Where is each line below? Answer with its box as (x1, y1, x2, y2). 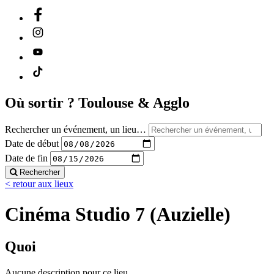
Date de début (5, 138, 59, 149)
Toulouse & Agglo (78, 95, 190, 111)
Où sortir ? (5, 95, 78, 111)
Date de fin (5, 152, 48, 163)
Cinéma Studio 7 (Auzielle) (5, 202, 231, 225)
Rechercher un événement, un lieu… (5, 124, 146, 135)
